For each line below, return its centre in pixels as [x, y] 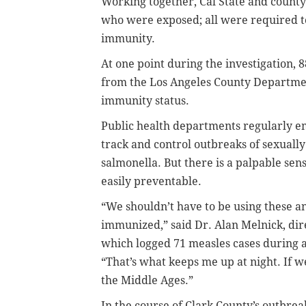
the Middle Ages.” [147, 280]
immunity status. [145, 100]
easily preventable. [151, 181]
